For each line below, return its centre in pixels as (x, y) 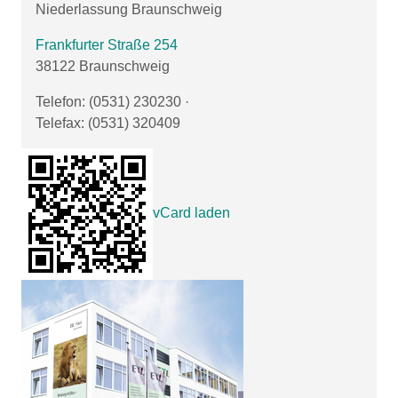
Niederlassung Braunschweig (129, 9)
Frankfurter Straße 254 (107, 45)
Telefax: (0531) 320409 (108, 123)
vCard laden (191, 213)
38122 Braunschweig (103, 66)
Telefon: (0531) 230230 (108, 102)
